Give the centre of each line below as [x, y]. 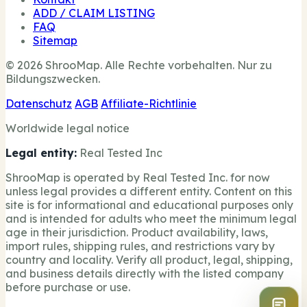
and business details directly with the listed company [145, 274]
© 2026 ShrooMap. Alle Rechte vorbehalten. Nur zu [139, 65]
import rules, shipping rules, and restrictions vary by [140, 246]
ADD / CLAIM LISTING [94, 13]
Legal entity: [41, 153]
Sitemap [55, 41]
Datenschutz [39, 104]
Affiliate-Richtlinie [149, 104]
